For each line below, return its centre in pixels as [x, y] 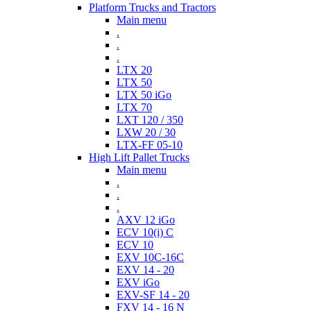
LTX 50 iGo [144, 95]
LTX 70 [134, 108]
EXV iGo [138, 283]
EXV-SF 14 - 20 [153, 295]
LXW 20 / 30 [146, 133]
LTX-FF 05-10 [150, 145]
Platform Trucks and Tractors [152, 8]
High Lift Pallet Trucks [139, 158]
